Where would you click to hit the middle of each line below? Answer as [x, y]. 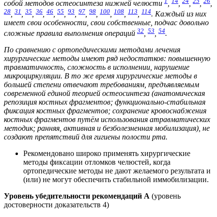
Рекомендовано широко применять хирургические [107, 154]
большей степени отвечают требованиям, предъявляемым [101, 85]
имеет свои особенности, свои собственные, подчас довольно [106, 23]
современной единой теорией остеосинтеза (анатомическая [104, 93]
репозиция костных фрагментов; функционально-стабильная [105, 102]
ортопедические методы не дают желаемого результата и [117, 171]
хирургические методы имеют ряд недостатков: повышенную [107, 59]
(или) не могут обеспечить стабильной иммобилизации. [116, 180]
